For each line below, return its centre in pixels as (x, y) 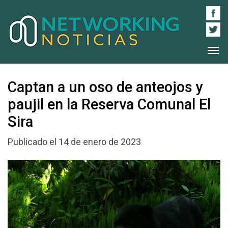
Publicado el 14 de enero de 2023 (74, 142)
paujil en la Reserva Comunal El (109, 104)
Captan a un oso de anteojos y (105, 87)
